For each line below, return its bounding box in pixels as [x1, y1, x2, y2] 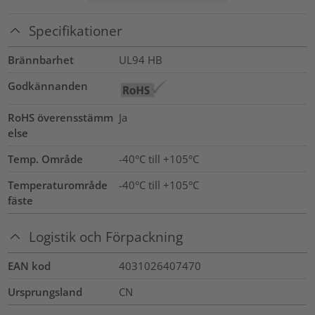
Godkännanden [8, 78, 89, 93]
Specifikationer [29, 21, 123, 39]
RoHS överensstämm [8, 110, 114, 124]
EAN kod [8, 259, 51, 274]
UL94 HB [118, 52, 162, 67]
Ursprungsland [8, 285, 83, 300]
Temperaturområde [8, 177, 108, 192]
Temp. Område [8, 151, 84, 166]
